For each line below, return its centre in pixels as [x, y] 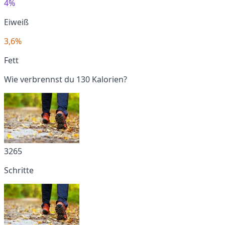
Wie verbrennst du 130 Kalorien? [66, 79]
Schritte [19, 170]
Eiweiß [16, 22]
